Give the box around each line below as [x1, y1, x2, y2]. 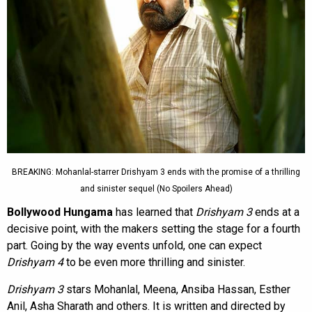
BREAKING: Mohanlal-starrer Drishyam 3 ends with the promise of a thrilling [12, 167, 300, 178]
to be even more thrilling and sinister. [66, 256, 245, 270]
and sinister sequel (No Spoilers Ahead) [79, 184, 233, 194]
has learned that [113, 205, 196, 219]
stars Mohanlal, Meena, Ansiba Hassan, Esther [66, 283, 290, 297]
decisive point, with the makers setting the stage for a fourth [7, 222, 300, 236]
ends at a [255, 205, 299, 219]
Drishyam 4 [7, 256, 66, 270]
